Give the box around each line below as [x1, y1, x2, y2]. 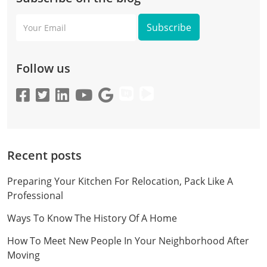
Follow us [16, 60, 70, 76]
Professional [7, 188, 63, 202]
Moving [7, 248, 40, 262]
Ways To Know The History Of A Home [7, 211, 177, 225]
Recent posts [7, 147, 82, 163]
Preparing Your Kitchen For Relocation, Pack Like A [7, 174, 233, 188]
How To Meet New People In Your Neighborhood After [7, 234, 249, 247]
